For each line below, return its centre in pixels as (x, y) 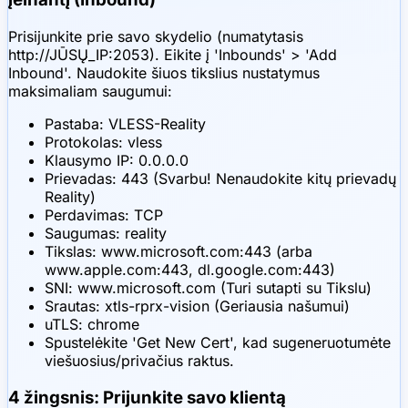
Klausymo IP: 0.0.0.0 (117, 160)
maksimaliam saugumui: (90, 91)
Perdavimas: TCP (104, 215)
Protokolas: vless (103, 142)
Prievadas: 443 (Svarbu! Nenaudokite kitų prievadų (220, 178)
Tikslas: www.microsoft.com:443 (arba (178, 251)
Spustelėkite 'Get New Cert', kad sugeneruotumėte (218, 342)
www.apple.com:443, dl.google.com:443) (190, 270)
